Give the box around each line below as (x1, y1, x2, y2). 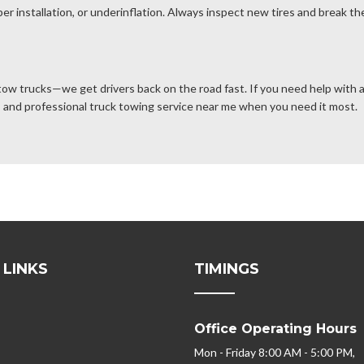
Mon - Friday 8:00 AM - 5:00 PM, (194, 345, 355, 360)
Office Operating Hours (194, 321, 357, 337)
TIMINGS (194, 260, 259, 279)
